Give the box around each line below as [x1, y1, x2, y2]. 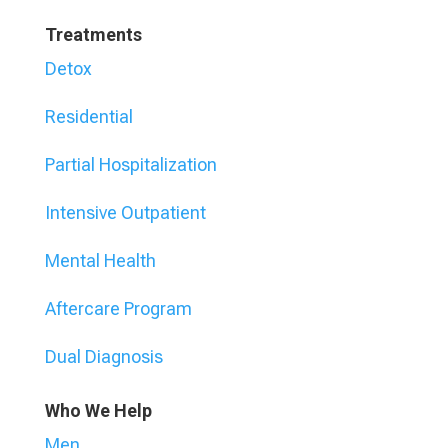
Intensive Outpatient [44, 202, 206, 224]
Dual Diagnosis [44, 346, 163, 368]
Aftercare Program [44, 298, 192, 320]
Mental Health [44, 250, 156, 272]
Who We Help [44, 400, 152, 422]
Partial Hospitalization [44, 154, 217, 176]
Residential [44, 106, 133, 128]
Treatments [44, 24, 142, 46]
